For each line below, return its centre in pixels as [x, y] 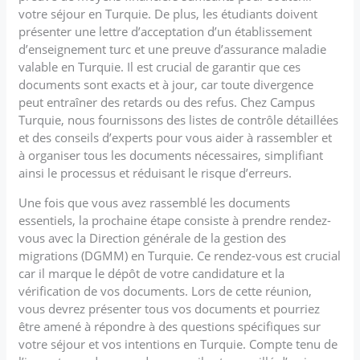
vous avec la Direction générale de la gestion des [153, 237]
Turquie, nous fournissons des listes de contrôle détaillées [179, 119]
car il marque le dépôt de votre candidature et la [152, 273]
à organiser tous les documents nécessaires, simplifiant [171, 155]
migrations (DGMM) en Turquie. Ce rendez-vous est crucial [180, 255]
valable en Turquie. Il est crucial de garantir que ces [160, 66]
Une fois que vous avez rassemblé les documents [155, 202]
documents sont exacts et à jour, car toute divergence [166, 84]
